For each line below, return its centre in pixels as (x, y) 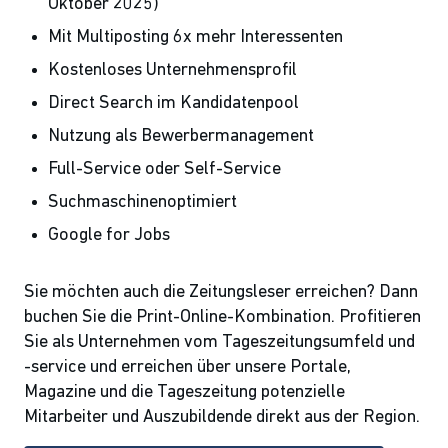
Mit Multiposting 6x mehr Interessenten (195, 38)
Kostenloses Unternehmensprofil (172, 71)
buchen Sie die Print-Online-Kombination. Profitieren (222, 318)
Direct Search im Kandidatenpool (173, 104)
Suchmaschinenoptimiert (142, 203)
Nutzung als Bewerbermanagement (181, 137)
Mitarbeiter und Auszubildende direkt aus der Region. (222, 418)
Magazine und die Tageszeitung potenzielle (184, 393)
